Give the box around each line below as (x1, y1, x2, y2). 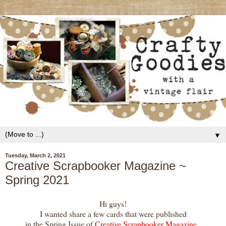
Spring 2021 (5, 173, 69, 187)
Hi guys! (99, 198, 127, 209)
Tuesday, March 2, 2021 (5, 152, 66, 159)
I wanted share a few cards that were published (39, 208, 187, 219)
